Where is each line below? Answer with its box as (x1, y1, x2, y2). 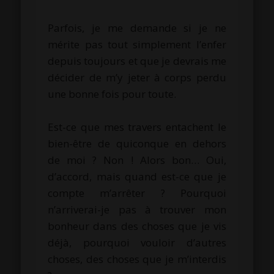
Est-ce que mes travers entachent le (48, 119, 226, 134)
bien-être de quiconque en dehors (48, 136, 226, 150)
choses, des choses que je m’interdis (48, 251, 226, 266)
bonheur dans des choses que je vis (48, 218, 226, 233)
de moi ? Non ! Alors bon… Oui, (48, 152, 226, 167)
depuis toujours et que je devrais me (48, 53, 226, 68)
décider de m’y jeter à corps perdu (48, 70, 226, 84)
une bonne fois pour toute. (48, 86, 177, 101)
